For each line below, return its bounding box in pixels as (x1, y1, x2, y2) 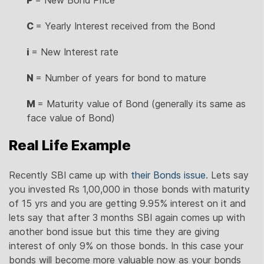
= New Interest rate (31, 45, 118, 58)
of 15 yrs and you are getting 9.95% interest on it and (9, 197, 246, 209)
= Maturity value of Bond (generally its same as (37, 97, 246, 110)
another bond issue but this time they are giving (9, 225, 219, 237)
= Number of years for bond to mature (35, 71, 206, 84)
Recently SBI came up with (9, 169, 131, 181)
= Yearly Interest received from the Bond (35, 19, 215, 32)
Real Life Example (9, 136, 131, 154)
